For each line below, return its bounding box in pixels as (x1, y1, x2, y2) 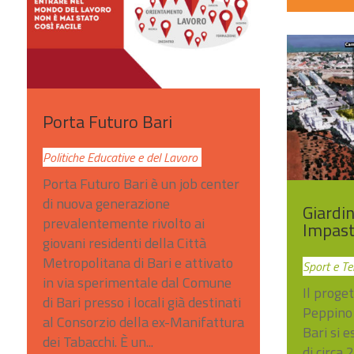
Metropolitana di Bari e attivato (42, 252, 233, 274)
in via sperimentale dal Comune (42, 272, 232, 294)
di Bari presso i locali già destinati (42, 292, 241, 314)
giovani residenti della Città (42, 232, 206, 254)
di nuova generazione (42, 193, 170, 215)
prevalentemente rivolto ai (42, 213, 205, 235)
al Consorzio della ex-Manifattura (42, 311, 244, 333)
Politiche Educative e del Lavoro (42, 148, 198, 168)
